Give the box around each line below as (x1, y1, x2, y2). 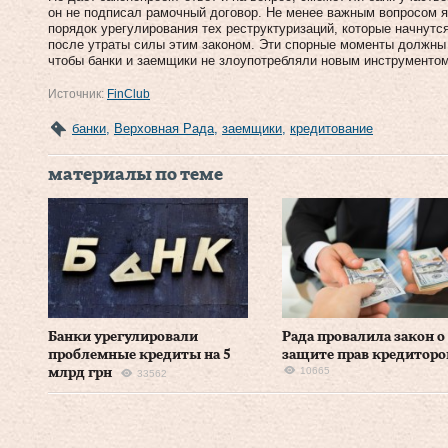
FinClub (107, 87, 150, 101)
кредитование (290, 121, 373, 136)
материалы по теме (48, 166, 223, 184)
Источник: (48, 87, 107, 101)
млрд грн (48, 365, 112, 380)
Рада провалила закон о (281, 329, 445, 344)
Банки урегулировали (48, 329, 198, 344)
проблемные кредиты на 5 (48, 347, 231, 362)
